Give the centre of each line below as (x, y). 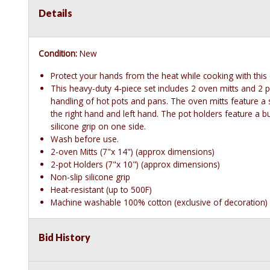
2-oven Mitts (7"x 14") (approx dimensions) (133, 152)
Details (55, 13)
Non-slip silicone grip (90, 177)
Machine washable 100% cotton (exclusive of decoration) (159, 202)
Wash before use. (85, 139)
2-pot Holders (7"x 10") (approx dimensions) (135, 165)
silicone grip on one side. (98, 127)
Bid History (64, 237)
